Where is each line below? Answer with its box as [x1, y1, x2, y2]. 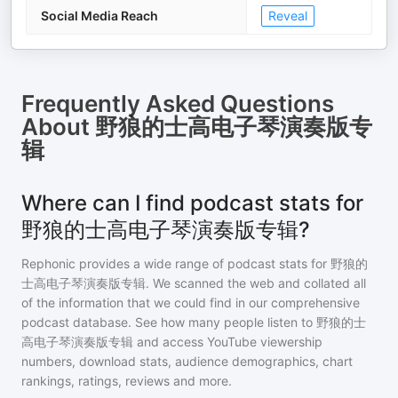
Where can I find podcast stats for [21, 190, 363, 216]
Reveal [268, 8, 307, 23]
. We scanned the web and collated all [146, 275, 366, 291]
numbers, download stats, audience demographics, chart [21, 354, 353, 369]
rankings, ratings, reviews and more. [21, 373, 232, 388]
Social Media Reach [41, 8, 158, 23]
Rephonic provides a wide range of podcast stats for [21, 256, 330, 271]
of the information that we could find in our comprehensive [21, 295, 360, 310]
